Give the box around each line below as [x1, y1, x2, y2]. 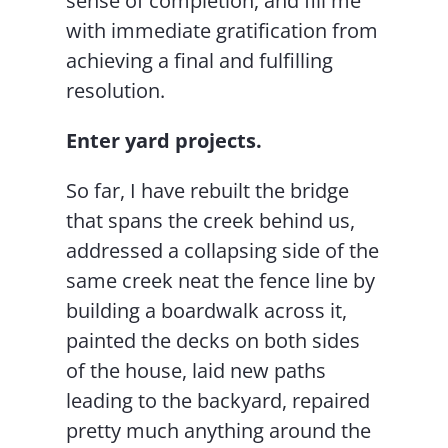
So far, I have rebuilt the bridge [66, 177, 350, 205]
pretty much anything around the [66, 417, 372, 445]
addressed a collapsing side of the [66, 237, 380, 265]
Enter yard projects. [66, 127, 263, 155]
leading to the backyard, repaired [66, 387, 371, 415]
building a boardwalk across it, [66, 297, 348, 325]
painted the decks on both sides [66, 327, 361, 355]
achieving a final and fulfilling [66, 47, 334, 75]
